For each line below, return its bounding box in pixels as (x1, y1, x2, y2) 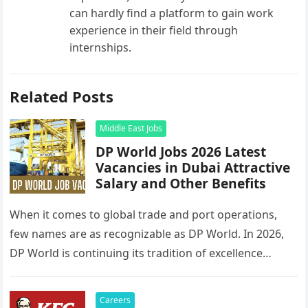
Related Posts (10, 86, 114, 107)
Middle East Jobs (100, 122, 163, 134)
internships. (69, 40, 132, 55)
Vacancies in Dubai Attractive (96, 158, 291, 177)
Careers (100, 294, 131, 306)
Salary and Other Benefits (96, 174, 267, 192)
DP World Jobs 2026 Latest (96, 142, 267, 161)
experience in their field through (69, 23, 239, 38)
